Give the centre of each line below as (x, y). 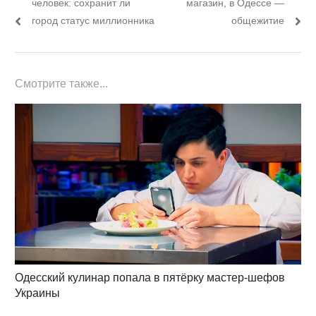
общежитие (258, 20)
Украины (37, 293)
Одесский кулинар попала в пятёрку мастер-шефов (150, 278)
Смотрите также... (61, 83)
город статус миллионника (93, 20)
